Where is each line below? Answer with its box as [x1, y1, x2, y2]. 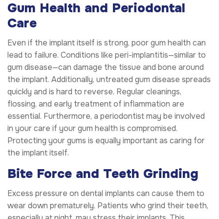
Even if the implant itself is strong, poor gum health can [7, 37, 206, 48]
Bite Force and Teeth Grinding [7, 165, 198, 182]
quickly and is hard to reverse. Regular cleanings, [7, 86, 181, 97]
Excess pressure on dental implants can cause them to [7, 188, 204, 199]
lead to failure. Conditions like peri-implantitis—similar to [7, 49, 206, 60]
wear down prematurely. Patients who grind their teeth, [7, 200, 208, 211]
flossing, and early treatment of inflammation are [7, 98, 184, 109]
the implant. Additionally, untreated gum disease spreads [7, 74, 211, 85]
